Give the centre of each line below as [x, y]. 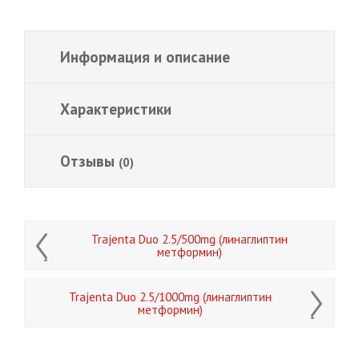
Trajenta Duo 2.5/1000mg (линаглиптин [170, 297]
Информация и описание [145, 56]
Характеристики [116, 109]
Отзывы [89, 161]
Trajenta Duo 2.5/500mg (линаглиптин [189, 240]
